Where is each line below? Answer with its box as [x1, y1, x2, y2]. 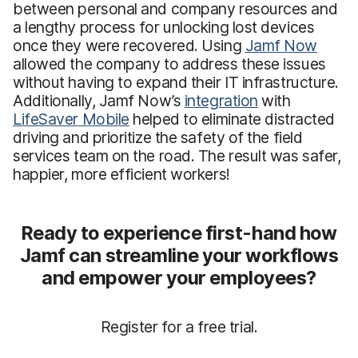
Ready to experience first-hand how [21, 221, 337, 245]
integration [184, 90, 258, 110]
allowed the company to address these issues [13, 54, 326, 74]
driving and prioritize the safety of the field [13, 127, 303, 147]
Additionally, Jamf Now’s [13, 90, 185, 110]
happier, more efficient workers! [13, 164, 230, 184]
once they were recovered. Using [13, 35, 245, 55]
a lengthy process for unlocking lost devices [13, 17, 315, 37]
